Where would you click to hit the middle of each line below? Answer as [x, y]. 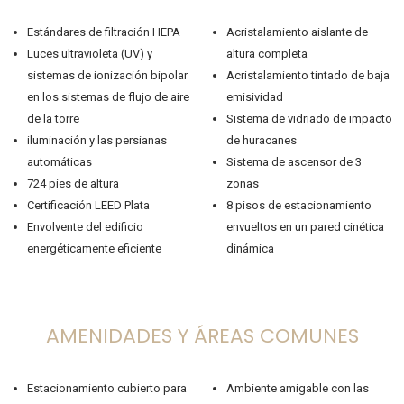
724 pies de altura [73, 183]
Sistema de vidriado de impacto [309, 118]
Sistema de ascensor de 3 [294, 161]
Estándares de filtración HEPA [104, 32]
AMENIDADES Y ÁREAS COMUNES [202, 335]
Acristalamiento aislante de [297, 32]
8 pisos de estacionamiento [298, 205]
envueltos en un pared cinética [305, 226]
